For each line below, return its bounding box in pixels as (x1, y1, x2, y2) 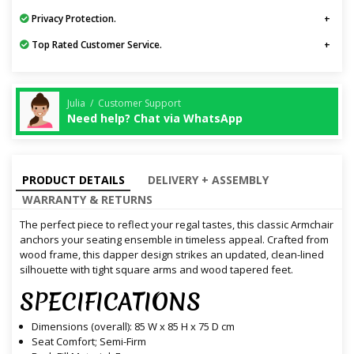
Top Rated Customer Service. (29, 38, 162, 52)
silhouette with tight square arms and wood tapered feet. (20, 262, 293, 277)
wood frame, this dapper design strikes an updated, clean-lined (20, 247, 324, 262)
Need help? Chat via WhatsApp (67, 110, 243, 126)
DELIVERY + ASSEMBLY (147, 172, 269, 188)
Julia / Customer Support (67, 96, 181, 110)
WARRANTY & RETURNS (21, 192, 153, 208)
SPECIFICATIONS (20, 286, 201, 319)
